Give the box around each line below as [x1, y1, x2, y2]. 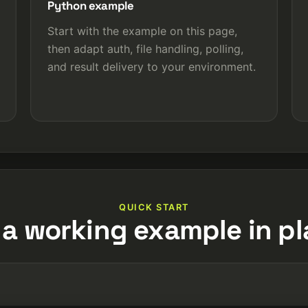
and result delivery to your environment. [47, 59, 256, 74]
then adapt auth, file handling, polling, [47, 41, 244, 56]
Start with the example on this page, [47, 23, 238, 38]
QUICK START [119, 201, 189, 212]
